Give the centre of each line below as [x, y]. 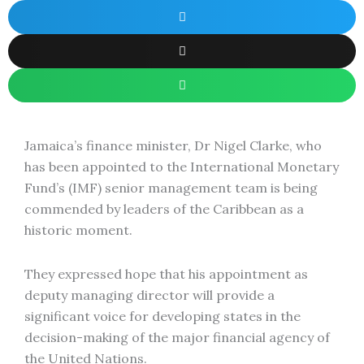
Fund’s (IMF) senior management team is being [171, 188]
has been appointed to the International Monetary [182, 167]
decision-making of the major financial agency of [177, 337]
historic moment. [78, 230]
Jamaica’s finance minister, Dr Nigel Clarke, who [173, 145]
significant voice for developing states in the [162, 316]
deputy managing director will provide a [149, 295]
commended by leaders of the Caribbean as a [164, 209]
